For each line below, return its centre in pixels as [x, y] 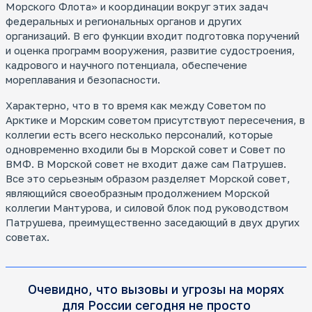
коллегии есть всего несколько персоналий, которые [139, 135]
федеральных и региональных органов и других [124, 21]
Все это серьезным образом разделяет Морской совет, [148, 179]
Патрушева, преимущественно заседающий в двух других [153, 223]
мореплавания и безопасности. [83, 80]
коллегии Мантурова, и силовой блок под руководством [147, 208]
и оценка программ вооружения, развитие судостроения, [150, 50]
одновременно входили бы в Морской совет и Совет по [146, 149]
